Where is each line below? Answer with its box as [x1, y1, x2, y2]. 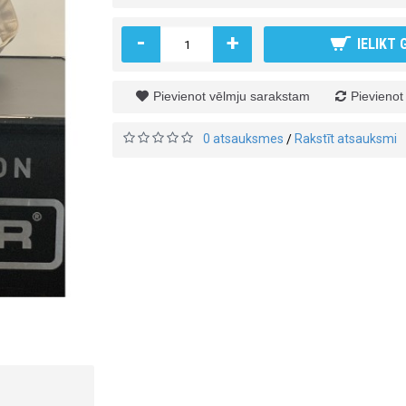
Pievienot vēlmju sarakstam [152, 89, 310, 103]
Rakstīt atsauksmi [295, 131, 397, 146]
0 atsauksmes [203, 131, 284, 146]
